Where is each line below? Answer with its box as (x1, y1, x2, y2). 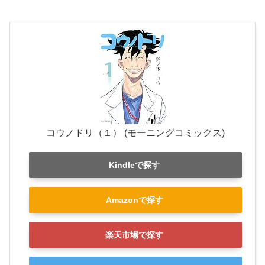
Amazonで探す (105, 195, 163, 205)
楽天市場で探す (105, 230, 163, 240)
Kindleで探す (109, 160, 160, 170)
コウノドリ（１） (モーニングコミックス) (46, 128, 225, 138)
